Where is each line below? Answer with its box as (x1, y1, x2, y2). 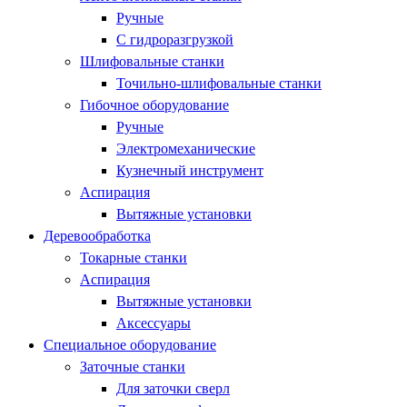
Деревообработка (44, 228, 151, 243)
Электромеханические (116, 141, 255, 156)
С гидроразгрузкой (116, 32, 233, 47)
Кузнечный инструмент (116, 163, 263, 178)
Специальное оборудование (44, 337, 216, 352)
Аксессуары (116, 315, 191, 331)
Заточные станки (80, 359, 185, 374)
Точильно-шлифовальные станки (116, 75, 322, 91)
